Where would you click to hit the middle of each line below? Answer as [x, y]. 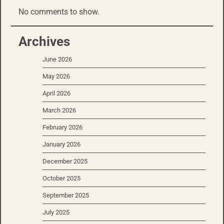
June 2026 [57, 59]
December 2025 [65, 161]
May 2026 [56, 76]
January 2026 [61, 144]
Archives [44, 42]
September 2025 [66, 195]
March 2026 [59, 110]
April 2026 [56, 93]
